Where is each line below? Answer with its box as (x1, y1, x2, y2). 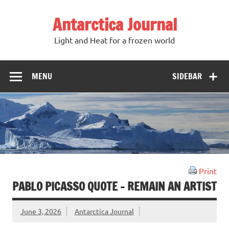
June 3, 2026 (20, 206, 61, 216)
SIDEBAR (172, 70, 202, 82)
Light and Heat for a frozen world (54, 35, 175, 45)
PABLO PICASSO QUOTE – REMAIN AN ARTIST (12, 178, 217, 195)
